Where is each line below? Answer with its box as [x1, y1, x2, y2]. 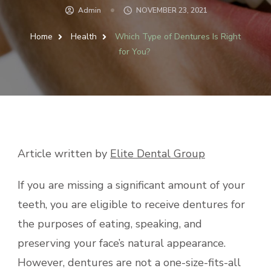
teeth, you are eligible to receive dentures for [18, 197, 245, 212]
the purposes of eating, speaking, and [18, 216, 202, 231]
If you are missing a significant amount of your [18, 177, 245, 192]
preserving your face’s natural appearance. [18, 235, 226, 250]
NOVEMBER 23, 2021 [135, 5, 207, 15]
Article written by [18, 146, 110, 161]
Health [71, 30, 99, 42]
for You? [118, 45, 150, 57]
